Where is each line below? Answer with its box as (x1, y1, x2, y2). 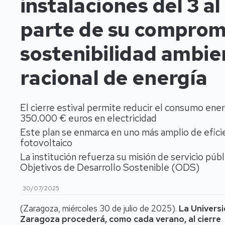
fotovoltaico (20, 137, 72, 149)
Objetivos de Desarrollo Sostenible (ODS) (20, 161, 200, 174)
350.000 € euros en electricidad (20, 112, 157, 125)
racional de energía (20, 64, 207, 91)
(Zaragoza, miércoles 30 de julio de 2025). (20, 203, 177, 214)
